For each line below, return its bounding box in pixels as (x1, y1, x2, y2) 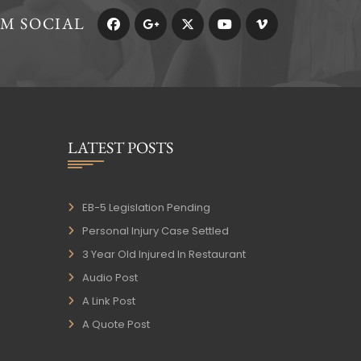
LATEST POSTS (67, 137, 173, 159)
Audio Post (81, 270, 138, 286)
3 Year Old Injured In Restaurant (81, 247, 246, 263)
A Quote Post (81, 317, 150, 333)
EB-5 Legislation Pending (81, 200, 210, 216)
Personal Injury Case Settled (81, 223, 229, 239)
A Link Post (81, 293, 135, 309)
